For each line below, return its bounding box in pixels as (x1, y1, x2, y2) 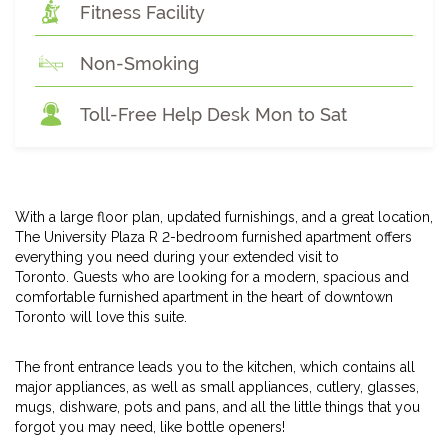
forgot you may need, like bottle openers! (15, 419, 285, 435)
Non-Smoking (80, 53, 199, 74)
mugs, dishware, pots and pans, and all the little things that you (15, 399, 420, 415)
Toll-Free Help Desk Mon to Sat (80, 104, 347, 125)
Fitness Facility (80, 2, 205, 23)
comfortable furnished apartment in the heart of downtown (15, 289, 393, 305)
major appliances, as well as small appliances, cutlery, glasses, (15, 379, 419, 395)
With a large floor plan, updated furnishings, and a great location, (15, 209, 433, 225)
